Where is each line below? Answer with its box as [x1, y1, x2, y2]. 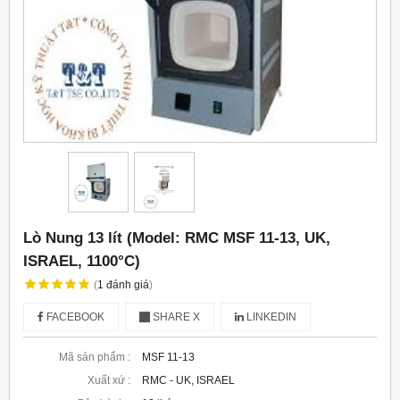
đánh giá [105, 279, 149, 292]
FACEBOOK [44, 311, 104, 324]
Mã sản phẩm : [59, 351, 130, 364]
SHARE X [150, 311, 200, 324]
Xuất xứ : [87, 374, 130, 387]
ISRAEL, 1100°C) [23, 252, 140, 271]
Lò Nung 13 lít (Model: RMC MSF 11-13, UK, [23, 229, 330, 247]
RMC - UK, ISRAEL [142, 374, 235, 387]
